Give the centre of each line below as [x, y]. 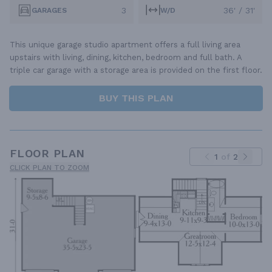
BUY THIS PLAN [136, 98]
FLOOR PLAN [47, 153]
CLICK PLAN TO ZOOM [49, 167]
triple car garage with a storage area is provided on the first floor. [136, 70]
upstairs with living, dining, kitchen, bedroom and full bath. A [126, 57]
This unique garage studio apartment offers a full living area [125, 44]
